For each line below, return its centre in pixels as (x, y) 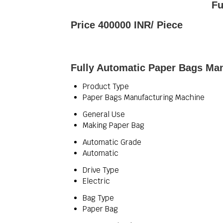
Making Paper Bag (113, 125)
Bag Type (98, 198)
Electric (96, 181)
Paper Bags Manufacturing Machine (144, 97)
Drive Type (101, 170)
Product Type (106, 86)
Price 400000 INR (111, 25)
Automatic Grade (112, 142)
